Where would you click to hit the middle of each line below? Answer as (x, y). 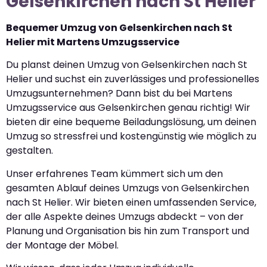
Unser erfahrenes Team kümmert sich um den (114, 173)
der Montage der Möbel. (62, 245)
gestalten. (30, 151)
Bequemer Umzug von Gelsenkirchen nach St (119, 28)
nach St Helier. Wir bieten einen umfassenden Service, (131, 202)
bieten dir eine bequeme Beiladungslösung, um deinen (131, 122)
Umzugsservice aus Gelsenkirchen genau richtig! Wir (128, 108)
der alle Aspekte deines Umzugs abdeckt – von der (125, 216)
